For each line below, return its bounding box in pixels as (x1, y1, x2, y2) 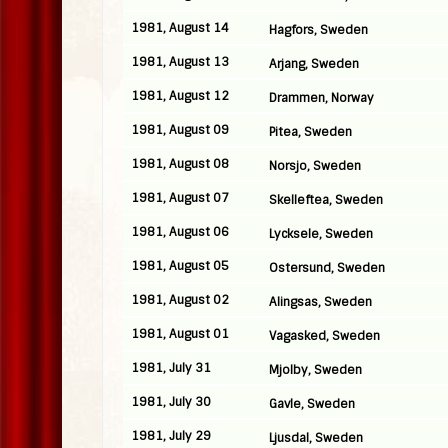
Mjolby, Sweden (269, 362, 362, 378)
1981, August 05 (131, 258, 229, 274)
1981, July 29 (131, 428, 211, 444)
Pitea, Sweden (269, 124, 352, 140)
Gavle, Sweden (269, 396, 355, 412)
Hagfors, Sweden (269, 22, 368, 38)
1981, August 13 (131, 54, 229, 70)
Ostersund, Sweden (269, 260, 385, 276)
